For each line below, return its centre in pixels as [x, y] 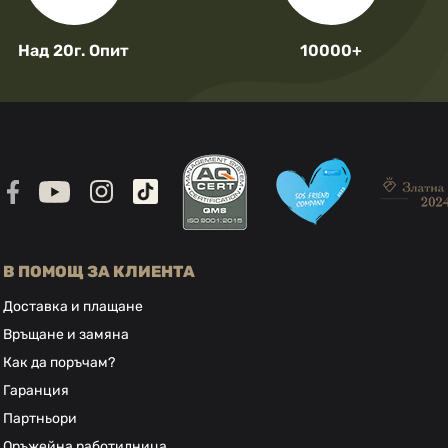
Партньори [40, 419]
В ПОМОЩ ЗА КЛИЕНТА [99, 272]
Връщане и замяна [66, 335]
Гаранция [36, 391]
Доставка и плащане [73, 307]
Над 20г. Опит [73, 51]
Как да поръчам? [59, 363]
